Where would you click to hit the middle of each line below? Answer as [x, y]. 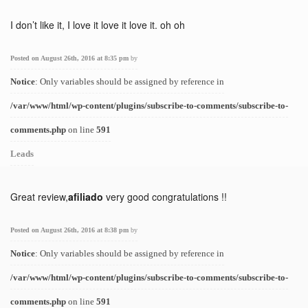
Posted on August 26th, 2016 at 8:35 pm [70, 58]
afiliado [86, 197]
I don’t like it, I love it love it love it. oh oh [98, 25]
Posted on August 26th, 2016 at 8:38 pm [70, 230]
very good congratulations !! [165, 197]
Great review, [39, 197]
